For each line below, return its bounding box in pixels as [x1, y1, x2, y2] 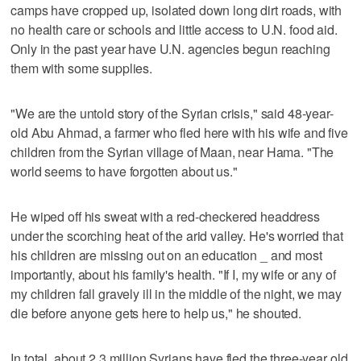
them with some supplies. [10, 58, 152, 77]
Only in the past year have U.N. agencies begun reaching [10, 39, 330, 58]
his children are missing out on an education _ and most [10, 245, 322, 264]
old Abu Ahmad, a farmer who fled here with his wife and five [10, 122, 348, 142]
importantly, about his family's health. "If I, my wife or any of [10, 264, 336, 284]
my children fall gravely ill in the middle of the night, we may [10, 284, 342, 303]
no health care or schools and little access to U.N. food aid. [10, 19, 338, 39]
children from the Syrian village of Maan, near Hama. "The [10, 142, 334, 161]
